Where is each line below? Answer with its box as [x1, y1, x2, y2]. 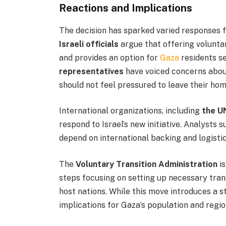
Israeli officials [59, 39, 119, 49]
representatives [59, 66, 124, 76]
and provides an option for [59, 52, 160, 63]
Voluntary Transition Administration [76, 159, 218, 169]
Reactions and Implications [59, 2, 193, 15]
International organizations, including [59, 106, 202, 116]
